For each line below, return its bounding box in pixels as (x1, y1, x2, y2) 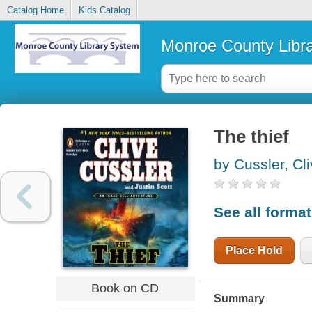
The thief (213, 127, 289, 147)
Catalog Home (6, 5, 64, 16)
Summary (213, 292, 265, 304)
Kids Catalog (78, 5, 130, 16)
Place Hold (225, 244, 283, 256)
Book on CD (91, 281, 159, 295)
